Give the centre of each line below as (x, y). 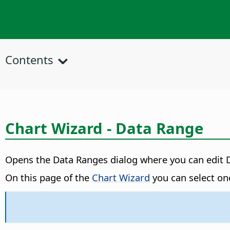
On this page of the (49, 178)
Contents (29, 60)
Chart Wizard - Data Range (104, 128)
